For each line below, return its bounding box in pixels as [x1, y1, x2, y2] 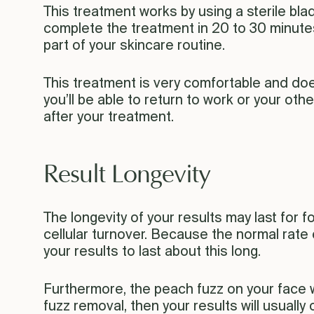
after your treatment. [43, 109, 174, 125]
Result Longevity [43, 160, 210, 189]
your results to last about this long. [43, 244, 261, 259]
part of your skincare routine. [43, 38, 225, 53]
